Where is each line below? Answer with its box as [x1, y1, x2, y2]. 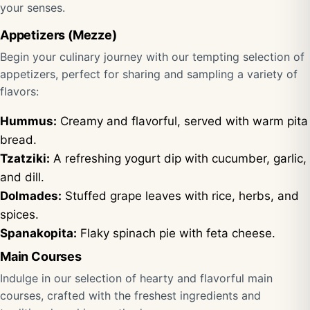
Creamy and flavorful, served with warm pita [57, 114, 308, 128]
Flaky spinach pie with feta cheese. [77, 226, 275, 240]
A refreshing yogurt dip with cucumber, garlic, [50, 152, 307, 165]
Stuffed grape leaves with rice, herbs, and [62, 189, 299, 203]
